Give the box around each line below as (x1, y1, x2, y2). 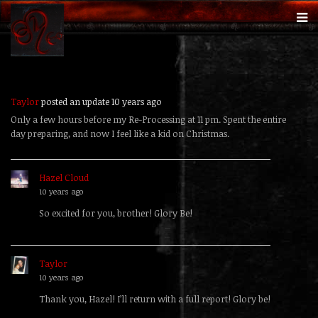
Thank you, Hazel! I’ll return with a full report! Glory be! (39, 292, 270, 305)
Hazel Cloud (39, 171, 89, 184)
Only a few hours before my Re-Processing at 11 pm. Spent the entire (11, 112, 286, 126)
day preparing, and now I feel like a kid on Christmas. (11, 126, 229, 140)
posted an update (39, 94, 111, 108)
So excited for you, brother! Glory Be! (39, 207, 192, 219)
